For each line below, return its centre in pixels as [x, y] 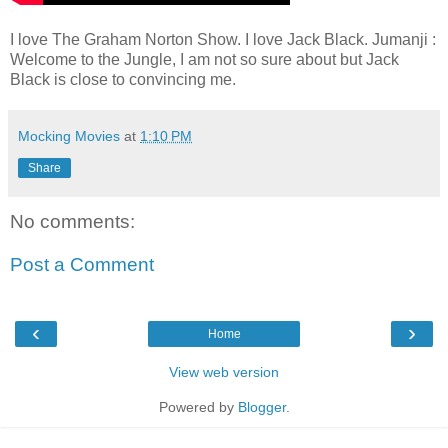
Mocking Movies [69, 135]
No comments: [72, 221]
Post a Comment [82, 265]
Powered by [198, 406]
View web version [224, 371]
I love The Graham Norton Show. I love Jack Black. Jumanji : [223, 39]
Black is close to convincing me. [123, 79]
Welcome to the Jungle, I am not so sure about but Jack [204, 59]
